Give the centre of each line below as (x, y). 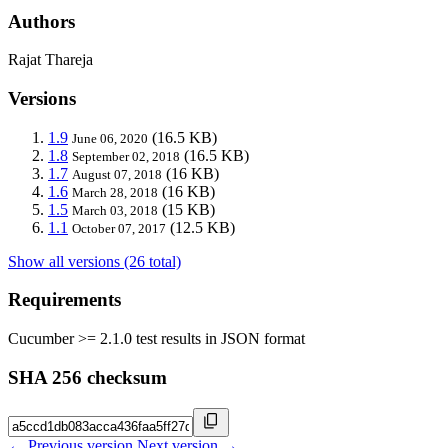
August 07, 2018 (117, 174)
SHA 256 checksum (87, 377)
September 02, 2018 (126, 156)
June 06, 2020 (110, 138)
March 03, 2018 (115, 210)
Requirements (64, 300)
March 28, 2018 (115, 192)
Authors (41, 21)
